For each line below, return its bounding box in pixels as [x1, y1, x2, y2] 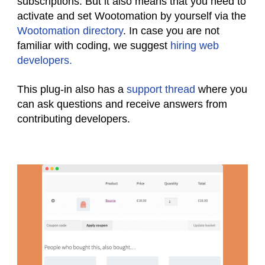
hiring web [170, 39, 219, 51]
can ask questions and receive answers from [17, 98, 227, 110]
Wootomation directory [17, 24, 123, 37]
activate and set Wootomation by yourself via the [17, 9, 246, 22]
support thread [127, 83, 195, 95]
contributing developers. [17, 112, 133, 125]
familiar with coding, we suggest [17, 39, 170, 51]
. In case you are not [123, 24, 219, 37]
